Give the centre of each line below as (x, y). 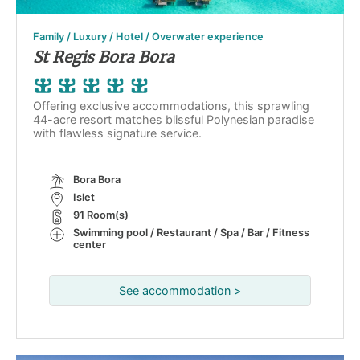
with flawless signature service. (117, 133)
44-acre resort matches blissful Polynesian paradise (174, 119)
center (90, 245)
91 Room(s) (101, 215)
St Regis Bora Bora (104, 57)
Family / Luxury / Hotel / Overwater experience (148, 37)
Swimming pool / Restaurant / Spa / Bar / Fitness (191, 233)
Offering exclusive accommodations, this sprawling (171, 106)
